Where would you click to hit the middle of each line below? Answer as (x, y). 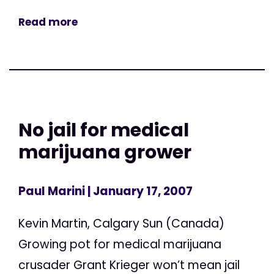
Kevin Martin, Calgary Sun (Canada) (121, 223)
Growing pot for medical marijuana (120, 244)
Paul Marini (52, 191)
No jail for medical (104, 130)
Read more (48, 22)
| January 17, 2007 (139, 191)
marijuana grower (105, 152)
